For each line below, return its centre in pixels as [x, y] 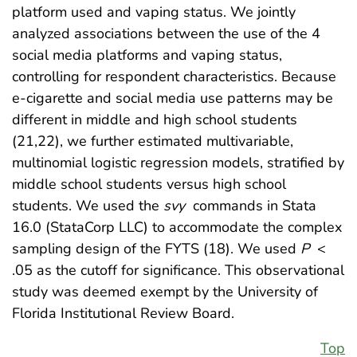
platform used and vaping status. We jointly [154, 12]
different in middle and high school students [155, 120]
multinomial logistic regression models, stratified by [178, 163]
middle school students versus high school [149, 184]
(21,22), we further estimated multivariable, [153, 141]
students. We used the [88, 206]
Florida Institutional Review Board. [123, 314]
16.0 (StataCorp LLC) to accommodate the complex [177, 228]
